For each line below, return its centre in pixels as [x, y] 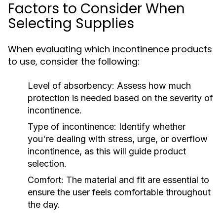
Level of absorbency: [71, 86]
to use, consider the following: [74, 61]
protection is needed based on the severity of [120, 98]
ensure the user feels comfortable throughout [119, 192]
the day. [44, 204]
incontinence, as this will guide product [107, 151]
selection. [47, 164]
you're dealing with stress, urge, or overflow [118, 139]
